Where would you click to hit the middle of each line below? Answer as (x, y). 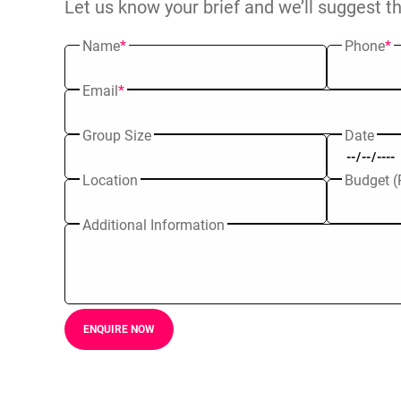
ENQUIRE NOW (119, 329)
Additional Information (154, 225)
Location (110, 180)
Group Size (117, 135)
